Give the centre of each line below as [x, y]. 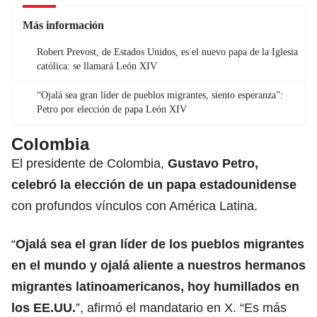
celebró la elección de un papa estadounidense [154, 184]
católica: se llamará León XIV [97, 66]
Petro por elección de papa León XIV [112, 109]
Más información [63, 25]
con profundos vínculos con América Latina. [134, 206]
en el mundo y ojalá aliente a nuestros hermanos [158, 265]
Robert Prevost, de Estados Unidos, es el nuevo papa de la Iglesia [167, 52]
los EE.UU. [44, 307]
